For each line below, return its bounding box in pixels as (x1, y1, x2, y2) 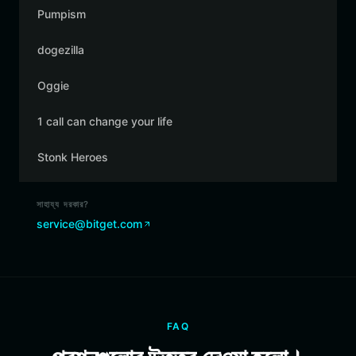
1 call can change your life (37, 114, 172, 128)
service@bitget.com (37, 217, 142, 230)
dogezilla (37, 43, 84, 56)
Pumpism (37, 7, 86, 21)
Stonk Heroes (37, 150, 108, 164)
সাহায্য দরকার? (37, 199, 89, 210)
